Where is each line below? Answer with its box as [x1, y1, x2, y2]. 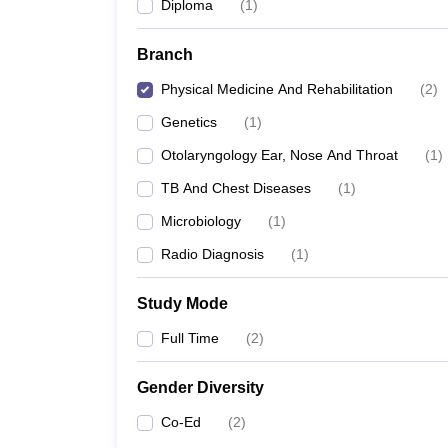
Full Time [161, 330, 219, 346]
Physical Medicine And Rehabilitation [161, 81, 393, 97]
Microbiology [161, 213, 241, 229]
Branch [137, 46, 193, 63]
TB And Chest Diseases [161, 180, 311, 196]
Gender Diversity [137, 379, 264, 396]
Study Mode [137, 295, 228, 312]
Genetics [161, 114, 217, 130]
